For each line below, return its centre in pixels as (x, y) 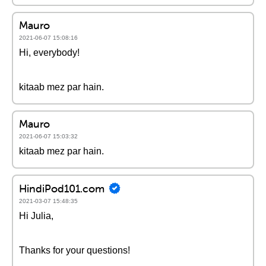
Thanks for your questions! (75, 250)
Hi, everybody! (49, 53)
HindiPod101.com (62, 188)
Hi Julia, (36, 216)
